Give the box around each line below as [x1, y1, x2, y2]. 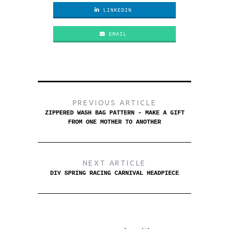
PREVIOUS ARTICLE [72, 98, 157, 107]
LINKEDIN [100, 7, 132, 13]
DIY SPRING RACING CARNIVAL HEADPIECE [50, 169, 179, 177]
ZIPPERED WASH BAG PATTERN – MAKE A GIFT [44, 109, 185, 117]
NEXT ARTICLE [82, 158, 147, 167]
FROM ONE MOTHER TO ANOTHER [68, 118, 161, 126]
